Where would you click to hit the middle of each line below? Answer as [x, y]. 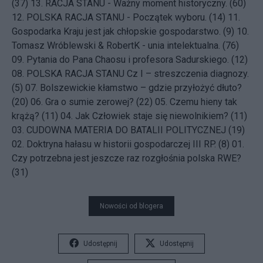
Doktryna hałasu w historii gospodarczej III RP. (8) [128, 144]
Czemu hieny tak [203, 102]
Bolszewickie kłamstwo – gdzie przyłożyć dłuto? [141, 88]
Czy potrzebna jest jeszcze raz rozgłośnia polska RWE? [127, 158]
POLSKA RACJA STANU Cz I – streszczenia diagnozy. [138, 74]
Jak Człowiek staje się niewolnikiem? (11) [161, 116]
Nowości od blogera [131, 206]
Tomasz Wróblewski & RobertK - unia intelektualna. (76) [125, 45]
